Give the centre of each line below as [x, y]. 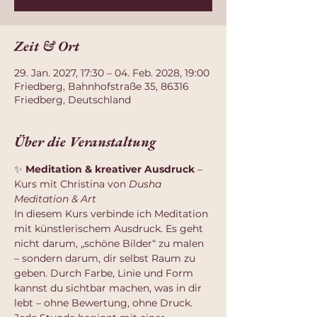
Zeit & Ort [47, 46]
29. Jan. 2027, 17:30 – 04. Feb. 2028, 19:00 [112, 73]
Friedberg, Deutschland [73, 100]
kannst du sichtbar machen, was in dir [109, 288]
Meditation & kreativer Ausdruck [110, 169]
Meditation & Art [55, 199]
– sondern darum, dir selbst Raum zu [106, 258]
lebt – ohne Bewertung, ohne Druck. [103, 303]
